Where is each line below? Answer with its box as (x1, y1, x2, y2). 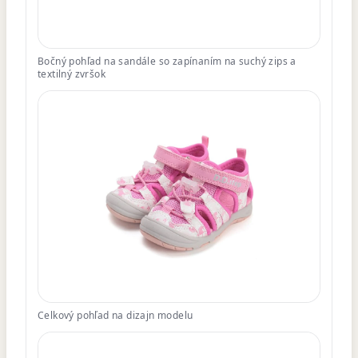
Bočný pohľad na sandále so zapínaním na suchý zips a (38, 54, 296, 68)
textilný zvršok (38, 66, 106, 81)
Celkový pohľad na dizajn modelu (38, 308, 193, 322)
